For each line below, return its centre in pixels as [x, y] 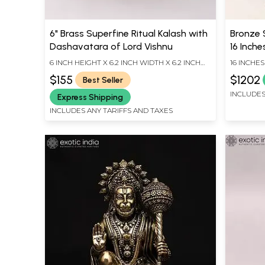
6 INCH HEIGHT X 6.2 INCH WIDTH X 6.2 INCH [125, 63]
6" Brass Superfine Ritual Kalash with [129, 34]
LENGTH [64, 72]
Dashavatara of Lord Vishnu [111, 47]
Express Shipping [90, 97]
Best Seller [103, 80]
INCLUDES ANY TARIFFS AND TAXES [111, 111]
